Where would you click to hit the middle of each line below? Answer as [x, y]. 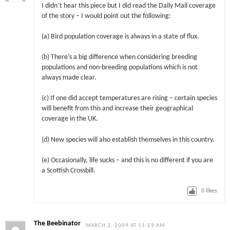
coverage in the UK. [70, 119]
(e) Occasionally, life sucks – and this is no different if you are [127, 160]
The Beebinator [57, 223]
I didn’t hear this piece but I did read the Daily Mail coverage [128, 6]
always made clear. [69, 78]
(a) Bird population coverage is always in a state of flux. [120, 36]
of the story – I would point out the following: [106, 16]
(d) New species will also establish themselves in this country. [128, 140]
